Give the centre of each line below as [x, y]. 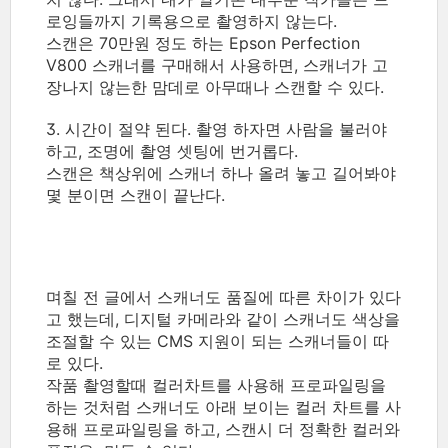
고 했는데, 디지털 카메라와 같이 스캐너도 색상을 [223, 319]
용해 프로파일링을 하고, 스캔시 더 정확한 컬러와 [223, 429]
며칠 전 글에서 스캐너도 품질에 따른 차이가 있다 [223, 297]
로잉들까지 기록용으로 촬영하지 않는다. [191, 21]
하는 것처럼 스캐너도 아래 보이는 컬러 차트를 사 [223, 407]
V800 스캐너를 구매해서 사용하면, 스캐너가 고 [217, 65]
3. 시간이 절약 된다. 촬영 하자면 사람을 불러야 [216, 129]
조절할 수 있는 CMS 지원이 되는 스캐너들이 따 [217, 341]
